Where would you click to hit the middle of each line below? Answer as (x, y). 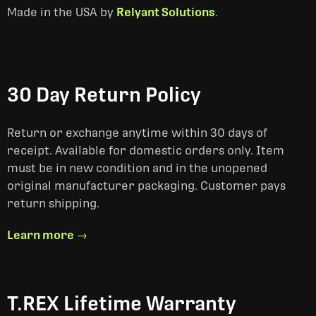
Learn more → (47, 235)
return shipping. (53, 203)
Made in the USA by (62, 12)
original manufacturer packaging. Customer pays (146, 186)
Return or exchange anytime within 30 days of (137, 133)
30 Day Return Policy (104, 95)
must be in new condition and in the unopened (137, 168)
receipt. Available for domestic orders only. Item (146, 151)
